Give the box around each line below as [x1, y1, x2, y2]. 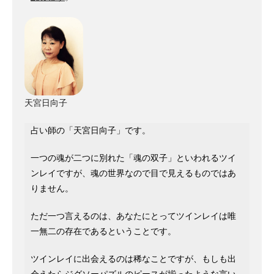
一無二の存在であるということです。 [31, 226, 176, 237]
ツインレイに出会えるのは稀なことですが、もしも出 [31, 254, 236, 264]
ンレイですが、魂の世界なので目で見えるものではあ [31, 168, 236, 179]
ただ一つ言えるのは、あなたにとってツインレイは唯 [31, 211, 236, 221]
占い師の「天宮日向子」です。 [31, 125, 150, 136]
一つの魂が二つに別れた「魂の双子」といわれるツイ [31, 153, 236, 163]
